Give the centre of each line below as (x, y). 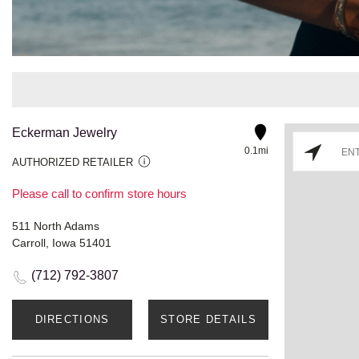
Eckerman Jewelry (65, 132)
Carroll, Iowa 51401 (62, 242)
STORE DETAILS (208, 319)
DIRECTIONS (72, 319)
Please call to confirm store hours (99, 193)
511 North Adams (56, 226)
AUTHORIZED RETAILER (73, 162)
